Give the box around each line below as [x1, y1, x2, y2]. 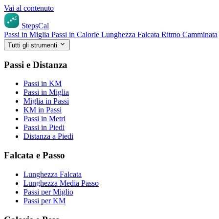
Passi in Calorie [51, 30, 101, 39]
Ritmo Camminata [161, 30, 218, 39]
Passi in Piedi [23, 123, 65, 132]
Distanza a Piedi [23, 132, 73, 141]
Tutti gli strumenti [8, 42, 57, 49]
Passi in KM [23, 79, 62, 88]
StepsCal [22, 22, 49, 30]
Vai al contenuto [4, 4, 54, 12]
